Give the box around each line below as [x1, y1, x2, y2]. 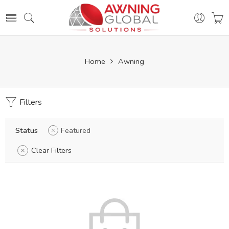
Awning [118, 56, 144, 66]
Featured [61, 125, 90, 135]
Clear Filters [31, 145, 72, 155]
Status [15, 125, 38, 135]
